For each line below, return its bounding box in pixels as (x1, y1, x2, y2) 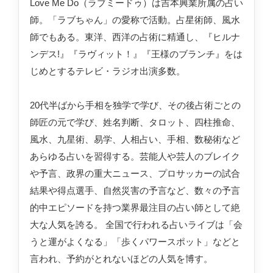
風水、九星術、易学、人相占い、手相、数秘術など (30, 133, 240, 144)
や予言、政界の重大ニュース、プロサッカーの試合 (30, 168, 240, 179)
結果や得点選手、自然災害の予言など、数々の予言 (30, 185, 240, 196)
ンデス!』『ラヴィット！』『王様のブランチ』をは (30, 48, 243, 59)
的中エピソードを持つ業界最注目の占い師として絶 (30, 202, 240, 213)
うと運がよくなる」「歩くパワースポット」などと (30, 236, 240, 247)
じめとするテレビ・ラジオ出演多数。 (30, 65, 185, 76)
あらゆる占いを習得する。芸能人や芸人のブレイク (30, 151, 240, 161)
